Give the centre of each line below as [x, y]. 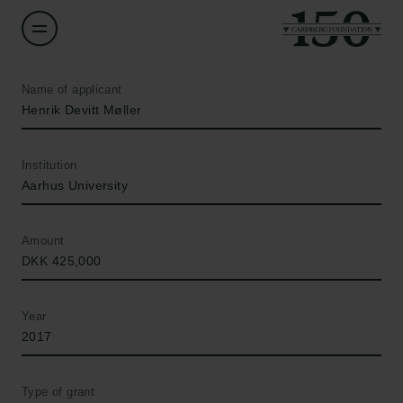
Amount [43, 241]
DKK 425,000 [62, 261]
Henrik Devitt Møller [82, 110]
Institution [49, 165]
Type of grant [58, 392]
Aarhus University [75, 185]
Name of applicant [72, 90]
